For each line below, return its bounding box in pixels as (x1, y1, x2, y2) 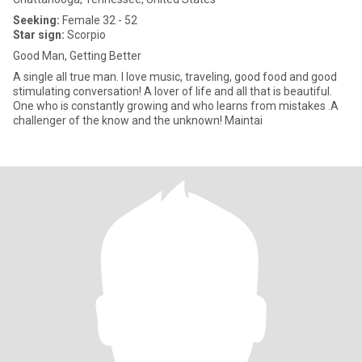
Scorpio (65, 28, 106, 41)
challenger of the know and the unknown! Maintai (225, 114, 263, 127)
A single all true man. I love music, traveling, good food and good (13, 70, 121, 83)
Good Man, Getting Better (13, 49, 141, 62)
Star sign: (13, 28, 65, 41)
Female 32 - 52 (60, 14, 137, 27)
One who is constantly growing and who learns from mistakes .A (13, 99, 328, 112)
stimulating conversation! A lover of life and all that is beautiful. (13, 85, 144, 98)
